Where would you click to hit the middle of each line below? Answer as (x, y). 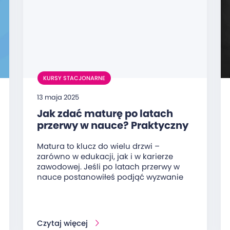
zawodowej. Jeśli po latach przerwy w (108, 166)
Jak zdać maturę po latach (105, 113)
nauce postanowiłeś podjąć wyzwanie (110, 177)
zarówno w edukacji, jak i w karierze (105, 156)
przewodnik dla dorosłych (102, 137)
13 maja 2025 (58, 97)
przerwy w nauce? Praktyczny (112, 125)
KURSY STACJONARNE (74, 78)
